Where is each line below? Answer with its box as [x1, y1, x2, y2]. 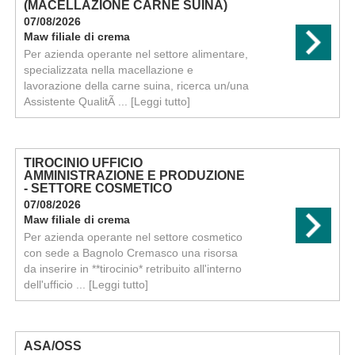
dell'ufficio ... [23, 278, 89, 291]
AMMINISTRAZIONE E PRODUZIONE [23, 169, 245, 182]
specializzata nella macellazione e [23, 63, 193, 76]
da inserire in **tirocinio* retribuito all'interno [23, 262, 242, 275]
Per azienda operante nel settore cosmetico [23, 231, 242, 243]
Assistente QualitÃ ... [23, 95, 131, 108]
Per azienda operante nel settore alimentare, [23, 48, 248, 60]
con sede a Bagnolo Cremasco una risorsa [23, 246, 238, 259]
